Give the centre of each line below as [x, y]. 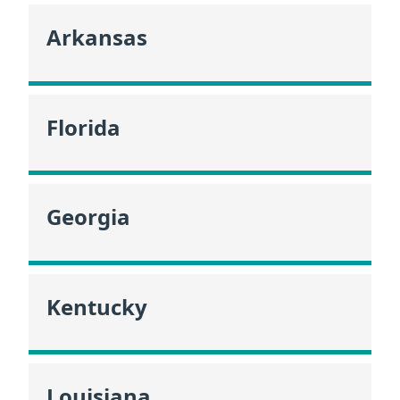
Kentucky [97, 306]
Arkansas [97, 37]
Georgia [88, 217]
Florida [83, 127]
